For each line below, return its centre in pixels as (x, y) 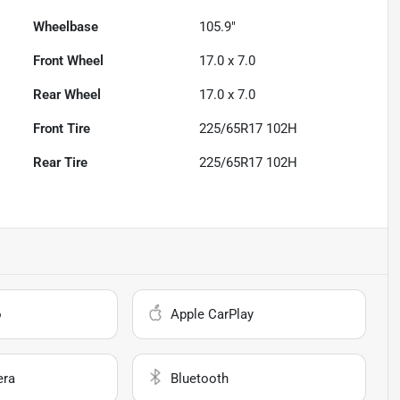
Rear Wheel (67, 95)
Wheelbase (66, 27)
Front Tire (62, 129)
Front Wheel (69, 61)
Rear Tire (61, 163)
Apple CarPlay (212, 315)
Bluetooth (200, 379)
